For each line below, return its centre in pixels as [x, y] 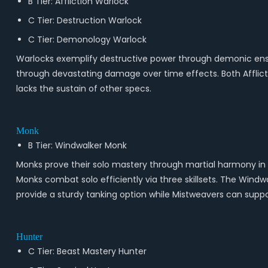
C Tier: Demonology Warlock [87, 39]
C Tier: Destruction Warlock [85, 20]
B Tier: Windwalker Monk [77, 145]
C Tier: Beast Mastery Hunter [87, 251]
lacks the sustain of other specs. [85, 89]
